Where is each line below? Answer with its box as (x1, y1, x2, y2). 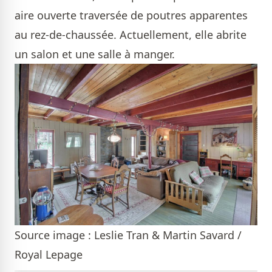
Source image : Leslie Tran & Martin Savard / (15, 228, 242, 243)
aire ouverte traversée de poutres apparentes (15, 7, 248, 22)
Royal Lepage (15, 247, 83, 262)
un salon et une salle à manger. (15, 46, 178, 61)
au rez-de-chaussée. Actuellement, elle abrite (15, 27, 246, 42)
